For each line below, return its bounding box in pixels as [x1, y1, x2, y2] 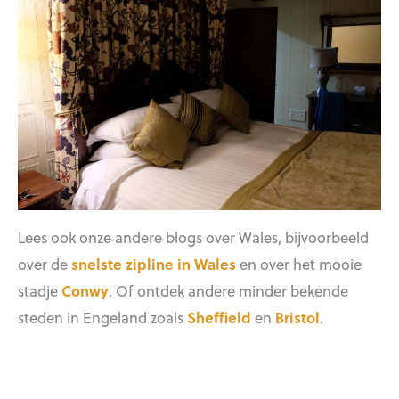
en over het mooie [236, 253, 362, 275]
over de [18, 253, 71, 275]
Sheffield [187, 306, 251, 329]
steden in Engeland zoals [18, 306, 187, 329]
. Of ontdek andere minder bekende [109, 280, 348, 302]
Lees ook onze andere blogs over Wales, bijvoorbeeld [18, 226, 369, 248]
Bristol [275, 306, 320, 329]
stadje [18, 280, 61, 302]
